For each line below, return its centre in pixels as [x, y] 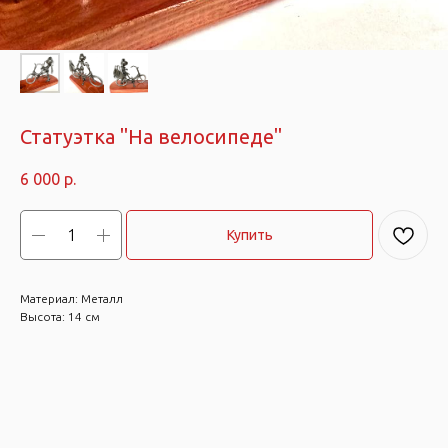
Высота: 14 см [60, 317]
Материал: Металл [71, 299]
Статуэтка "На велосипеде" [151, 136]
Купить [249, 235]
